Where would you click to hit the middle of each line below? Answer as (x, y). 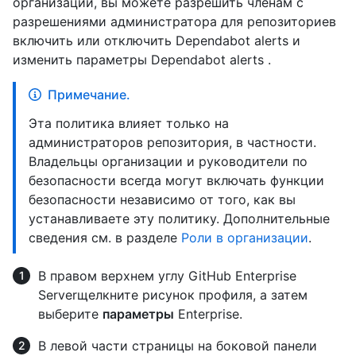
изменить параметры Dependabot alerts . (142, 59)
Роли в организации (245, 237)
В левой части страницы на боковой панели (178, 345)
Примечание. (89, 94)
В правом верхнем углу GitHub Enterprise (167, 275)
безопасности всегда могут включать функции (176, 180)
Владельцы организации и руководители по (168, 161)
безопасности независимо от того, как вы (162, 199)
